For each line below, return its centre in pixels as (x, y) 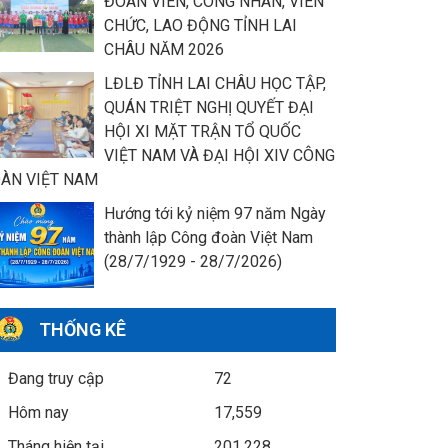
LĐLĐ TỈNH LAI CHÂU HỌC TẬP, (214, 83)
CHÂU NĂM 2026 (163, 49)
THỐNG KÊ (82, 329)
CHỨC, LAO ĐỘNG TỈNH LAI (200, 25)
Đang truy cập (55, 378)
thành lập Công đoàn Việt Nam (208, 237)
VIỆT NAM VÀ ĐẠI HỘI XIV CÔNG (219, 155)
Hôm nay (38, 412)
